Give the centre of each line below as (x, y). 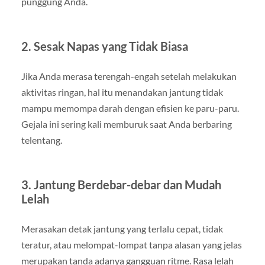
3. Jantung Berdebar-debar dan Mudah (121, 184)
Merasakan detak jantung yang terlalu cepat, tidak (122, 228)
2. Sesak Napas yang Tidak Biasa (104, 46)
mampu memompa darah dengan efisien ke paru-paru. (130, 108)
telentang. (41, 140)
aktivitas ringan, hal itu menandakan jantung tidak (122, 92)
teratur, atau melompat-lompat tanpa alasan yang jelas (131, 244)
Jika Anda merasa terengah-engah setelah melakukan (129, 76)
